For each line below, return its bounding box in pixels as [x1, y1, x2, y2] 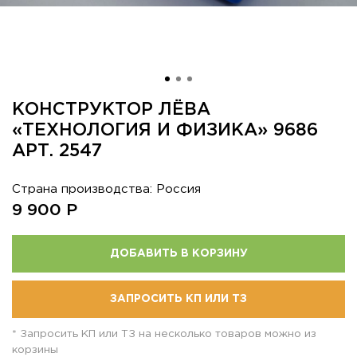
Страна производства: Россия [12, 184, 201, 194]
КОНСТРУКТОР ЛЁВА [12, 102, 210, 118]
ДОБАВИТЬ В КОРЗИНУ [109, 249, 248, 258]
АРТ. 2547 [12, 143, 102, 159]
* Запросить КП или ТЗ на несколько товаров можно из [12, 329, 316, 339]
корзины [12, 345, 58, 355]
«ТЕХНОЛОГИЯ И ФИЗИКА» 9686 [12, 123, 318, 139]
